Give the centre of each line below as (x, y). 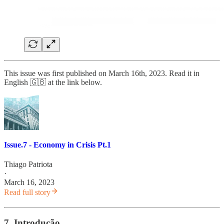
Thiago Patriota (28, 164)
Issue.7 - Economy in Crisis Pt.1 (57, 144)
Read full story (27, 192)
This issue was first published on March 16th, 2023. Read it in (102, 73)
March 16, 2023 (29, 182)
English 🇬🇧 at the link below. (53, 82)
